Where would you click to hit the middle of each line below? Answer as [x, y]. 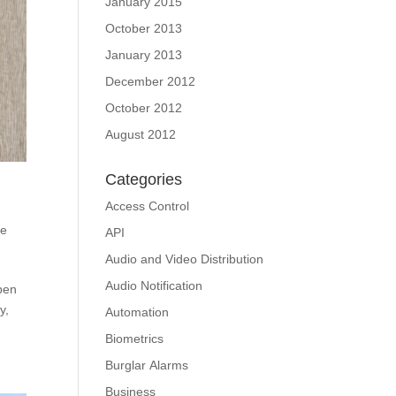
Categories [144, 179]
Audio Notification [154, 286]
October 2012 [144, 108]
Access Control [148, 206]
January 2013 [144, 55]
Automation [137, 312]
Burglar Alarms [147, 365]
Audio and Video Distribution [185, 259]
